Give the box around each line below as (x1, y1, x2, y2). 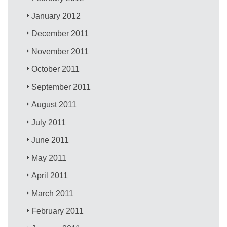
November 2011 (31, 47, 89, 56)
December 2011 (31, 29, 89, 38)
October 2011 (31, 64, 80, 73)
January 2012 (31, 11, 81, 20)
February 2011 (31, 206, 84, 215)
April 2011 (31, 171, 68, 180)
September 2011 (31, 82, 91, 91)
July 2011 (31, 118, 66, 127)
